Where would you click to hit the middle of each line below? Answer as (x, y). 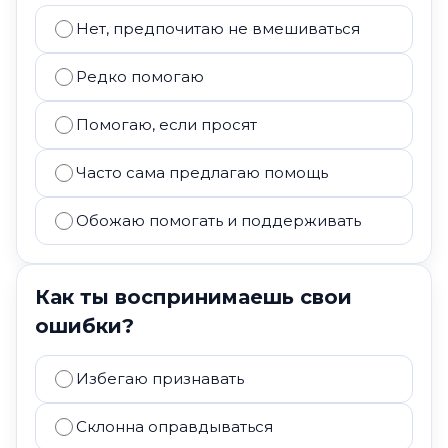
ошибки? (84, 326)
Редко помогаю (140, 76)
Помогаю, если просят (166, 124)
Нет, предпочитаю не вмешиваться (218, 28)
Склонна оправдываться (174, 426)
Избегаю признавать (160, 378)
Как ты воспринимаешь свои (193, 297)
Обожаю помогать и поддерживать (218, 220)
